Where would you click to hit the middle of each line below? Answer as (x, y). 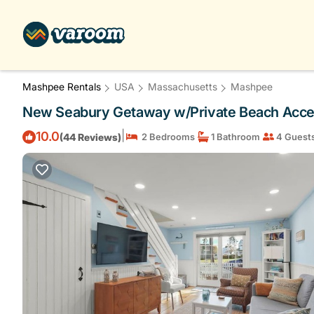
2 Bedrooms (166, 137)
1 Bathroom (234, 137)
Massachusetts (183, 87)
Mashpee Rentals (63, 87)
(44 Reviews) (90, 137)
